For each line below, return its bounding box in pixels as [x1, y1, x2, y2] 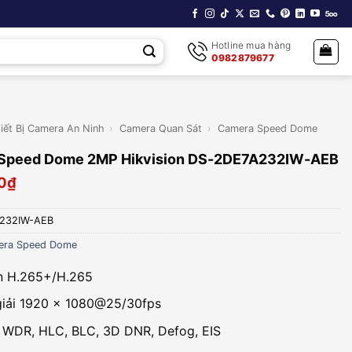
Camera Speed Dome [217, 123, 317, 134]
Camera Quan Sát [119, 123, 203, 134]
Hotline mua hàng [211, 38, 291, 51]
